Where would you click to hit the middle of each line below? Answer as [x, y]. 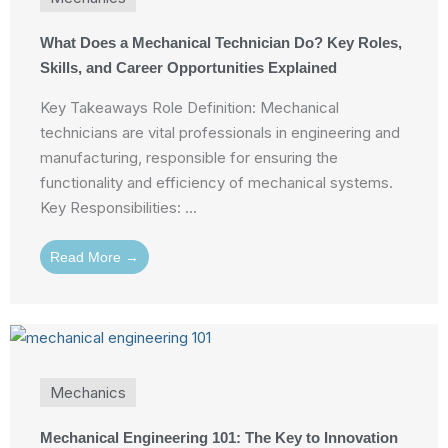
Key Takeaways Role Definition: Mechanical [189, 107]
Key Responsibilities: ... [118, 207]
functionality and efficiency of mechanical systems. [216, 182]
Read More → [94, 256]
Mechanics [88, 393]
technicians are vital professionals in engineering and [220, 132]
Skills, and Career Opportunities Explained [188, 67]
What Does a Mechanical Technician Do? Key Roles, [221, 42]
